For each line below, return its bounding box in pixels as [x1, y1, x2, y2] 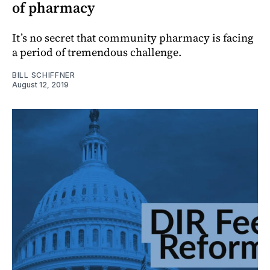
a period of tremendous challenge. [12, 44, 181, 60]
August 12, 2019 [12, 80, 69, 89]
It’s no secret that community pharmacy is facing [12, 30, 254, 45]
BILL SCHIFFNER [12, 70, 75, 80]
